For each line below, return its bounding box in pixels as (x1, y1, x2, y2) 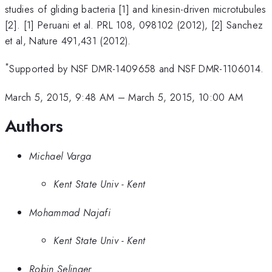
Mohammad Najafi (29, 205, 110, 220)
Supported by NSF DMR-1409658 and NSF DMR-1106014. (9, 61, 264, 76)
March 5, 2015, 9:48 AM (5, 89, 115, 104)
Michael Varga (29, 148, 92, 163)
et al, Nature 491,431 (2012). (5, 33, 131, 48)
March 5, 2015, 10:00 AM (128, 89, 243, 104)
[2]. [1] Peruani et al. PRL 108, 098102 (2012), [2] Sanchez (5, 17, 263, 32)
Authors (5, 114, 63, 139)
